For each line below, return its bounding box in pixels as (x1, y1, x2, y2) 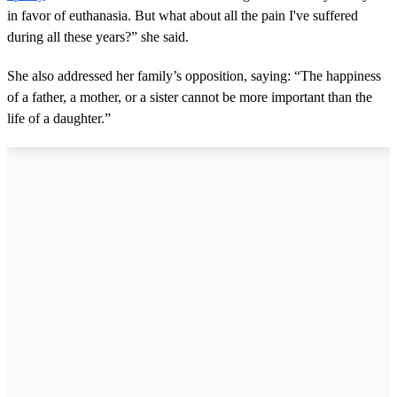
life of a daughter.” (7, 110, 111, 126)
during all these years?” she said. (7, 28, 189, 44)
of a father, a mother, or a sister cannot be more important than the (7, 89, 372, 105)
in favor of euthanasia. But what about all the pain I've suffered (7, 7, 358, 23)
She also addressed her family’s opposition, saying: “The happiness (7, 67, 381, 83)
